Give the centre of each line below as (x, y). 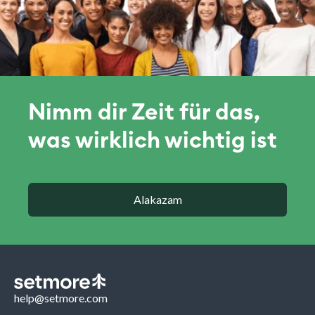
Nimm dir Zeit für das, (144, 113)
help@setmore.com (61, 298)
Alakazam (157, 200)
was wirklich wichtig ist (153, 141)
